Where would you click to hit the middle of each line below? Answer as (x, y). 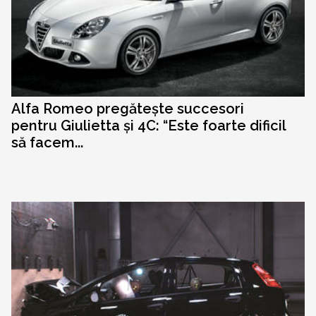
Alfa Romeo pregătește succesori (128, 109)
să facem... (47, 143)
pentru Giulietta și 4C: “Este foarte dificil (148, 126)
